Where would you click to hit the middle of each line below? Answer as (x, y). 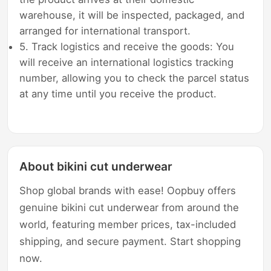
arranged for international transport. (105, 31)
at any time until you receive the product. (118, 93)
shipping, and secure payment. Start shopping (130, 241)
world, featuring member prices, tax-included (128, 224)
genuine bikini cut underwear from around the (129, 207)
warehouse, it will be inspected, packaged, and (132, 15)
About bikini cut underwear (96, 166)
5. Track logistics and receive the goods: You (127, 46)
